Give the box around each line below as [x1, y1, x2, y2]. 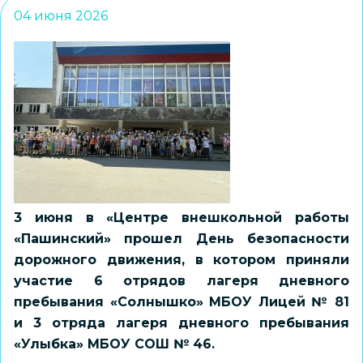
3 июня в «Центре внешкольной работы [14, 210, 349, 225]
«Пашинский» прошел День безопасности [14, 231, 349, 246]
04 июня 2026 [14, 8, 108, 23]
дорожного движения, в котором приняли [14, 252, 349, 267]
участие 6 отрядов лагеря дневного [14, 273, 349, 288]
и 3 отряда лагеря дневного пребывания [14, 315, 349, 331]
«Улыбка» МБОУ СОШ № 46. [14, 336, 219, 352]
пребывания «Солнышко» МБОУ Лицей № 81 [14, 294, 349, 310]
